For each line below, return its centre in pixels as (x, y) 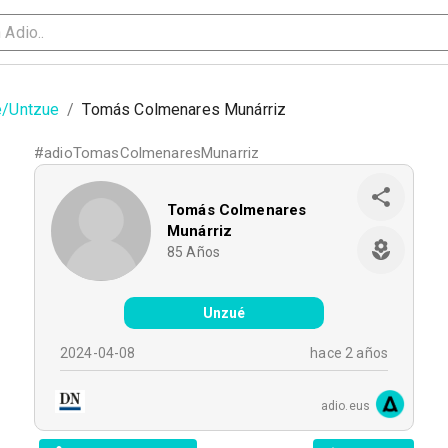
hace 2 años (349, 353)
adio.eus (345, 406)
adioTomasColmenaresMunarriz (152, 153)
